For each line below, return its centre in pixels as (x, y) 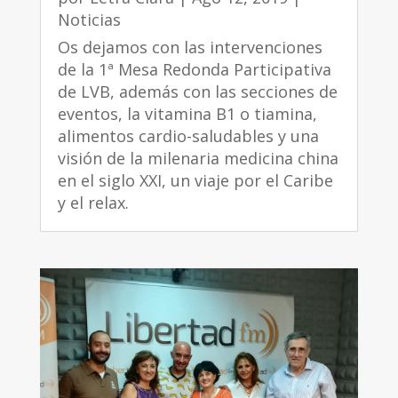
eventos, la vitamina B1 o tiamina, (187, 114)
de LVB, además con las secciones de (197, 92)
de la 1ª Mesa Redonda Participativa (194, 70)
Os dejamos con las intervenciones (190, 48)
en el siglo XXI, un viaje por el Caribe (195, 181)
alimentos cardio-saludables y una (188, 136)
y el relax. (93, 203)
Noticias (89, 20)
